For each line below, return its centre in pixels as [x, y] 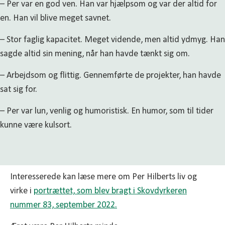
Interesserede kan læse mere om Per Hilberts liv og [103, 177]
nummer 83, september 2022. [64, 205]
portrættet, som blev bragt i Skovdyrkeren [110, 191]
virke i [22, 191]
